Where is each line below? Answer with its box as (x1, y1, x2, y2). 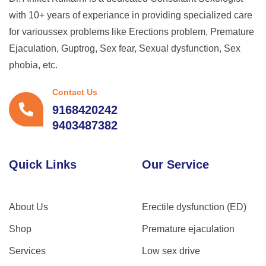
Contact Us (52, 87, 97, 97)
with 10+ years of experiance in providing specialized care (9, 9, 252, 20)
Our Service (142, 157, 209, 171)
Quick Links (9, 157, 77, 171)
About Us (9, 201, 48, 212)
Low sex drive (142, 245, 200, 256)
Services (9, 245, 46, 256)
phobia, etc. (9, 59, 58, 70)
